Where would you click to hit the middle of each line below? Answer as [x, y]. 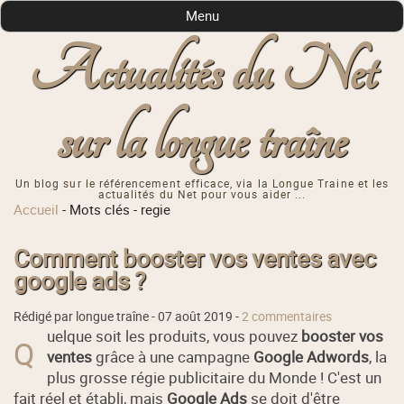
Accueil [37, 210]
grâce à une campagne [173, 356]
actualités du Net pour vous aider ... [202, 195]
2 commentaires [287, 316]
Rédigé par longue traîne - [86, 316]
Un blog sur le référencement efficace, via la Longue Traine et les [202, 184]
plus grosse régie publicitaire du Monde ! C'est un [215, 377]
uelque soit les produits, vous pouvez [174, 335]
